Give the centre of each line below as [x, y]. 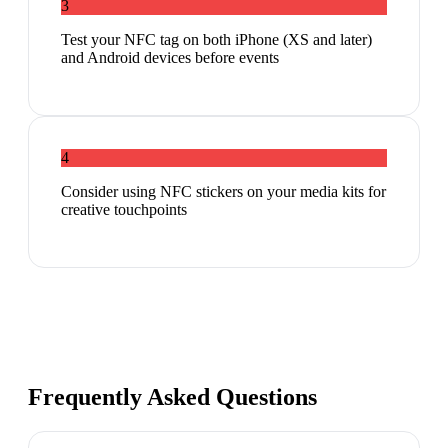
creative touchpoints [124, 210]
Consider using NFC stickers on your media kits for [223, 192]
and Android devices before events [170, 58]
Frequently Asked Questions [172, 397]
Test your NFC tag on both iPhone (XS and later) [216, 40]
